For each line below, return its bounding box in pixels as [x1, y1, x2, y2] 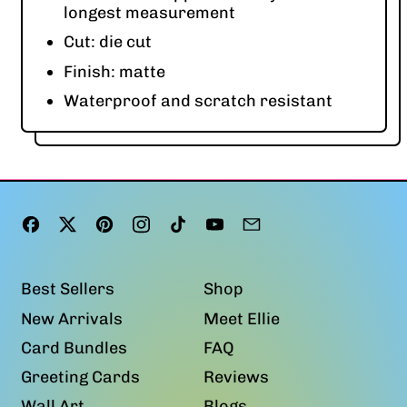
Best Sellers [20, 279, 114, 300]
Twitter [76, 212, 134, 233]
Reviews [203, 367, 269, 387]
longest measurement [63, 3, 235, 24]
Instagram [150, 212, 234, 233]
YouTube [223, 212, 290, 233]
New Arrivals [20, 308, 123, 329]
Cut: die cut [63, 32, 152, 53]
